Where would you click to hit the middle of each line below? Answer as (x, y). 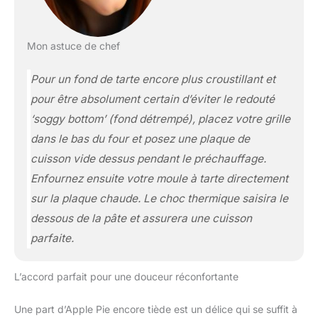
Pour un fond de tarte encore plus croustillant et (153, 79)
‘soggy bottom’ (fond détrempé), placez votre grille (160, 119)
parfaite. (52, 238)
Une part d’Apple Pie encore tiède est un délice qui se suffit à (156, 309)
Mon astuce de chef (73, 46)
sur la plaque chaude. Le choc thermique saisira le (159, 199)
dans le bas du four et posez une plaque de (140, 139)
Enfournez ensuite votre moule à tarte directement (159, 179)
